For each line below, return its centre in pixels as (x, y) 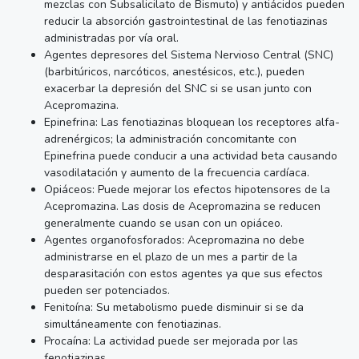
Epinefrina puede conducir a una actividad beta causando (191, 155)
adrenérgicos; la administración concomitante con (170, 139)
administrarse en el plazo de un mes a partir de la (171, 256)
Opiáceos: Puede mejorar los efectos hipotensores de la (187, 189)
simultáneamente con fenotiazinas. (133, 324)
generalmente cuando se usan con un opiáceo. (163, 223)
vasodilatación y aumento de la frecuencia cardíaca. (177, 172)
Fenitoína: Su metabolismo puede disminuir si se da (174, 307)
